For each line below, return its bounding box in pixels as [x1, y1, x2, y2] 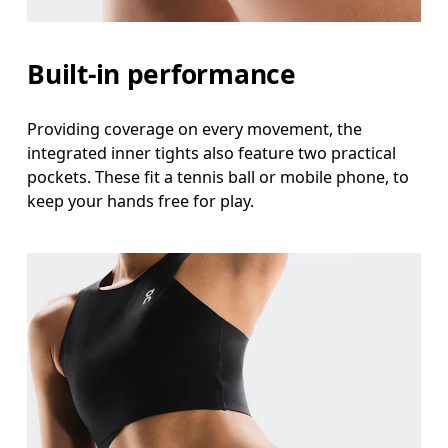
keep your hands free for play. [27, 190, 255, 213]
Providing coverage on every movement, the [27, 118, 363, 141]
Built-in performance [27, 55, 296, 92]
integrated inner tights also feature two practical [27, 142, 397, 165]
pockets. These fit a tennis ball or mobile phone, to [27, 166, 410, 189]
